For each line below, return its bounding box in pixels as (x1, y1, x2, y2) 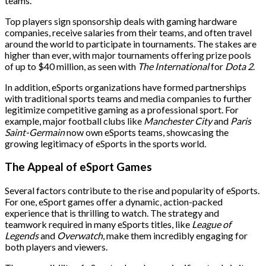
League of (192, 218, 231, 230)
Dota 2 (225, 61, 253, 72)
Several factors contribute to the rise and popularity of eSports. (5, 184, 259, 196)
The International (138, 61, 209, 72)
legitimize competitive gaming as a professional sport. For (5, 104, 239, 116)
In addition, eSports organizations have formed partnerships (5, 81, 246, 93)
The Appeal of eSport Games (5, 160, 152, 173)
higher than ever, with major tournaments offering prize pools (5, 49, 251, 61)
